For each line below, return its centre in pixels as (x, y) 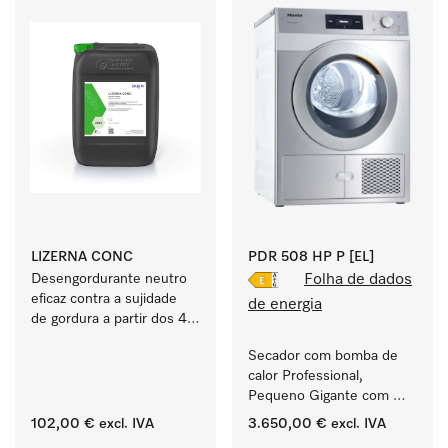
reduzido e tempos (307, 436)
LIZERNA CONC (82, 257)
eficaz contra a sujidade (104, 299)
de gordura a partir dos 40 (113, 319)
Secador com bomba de (323, 356)
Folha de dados (358, 280)
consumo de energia (312, 416)
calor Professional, (305, 376)
